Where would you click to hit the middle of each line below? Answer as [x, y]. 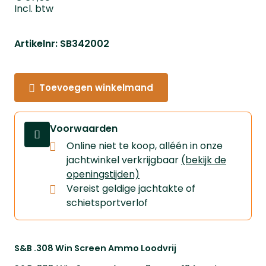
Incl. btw [34, 8]
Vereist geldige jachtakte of [131, 188]
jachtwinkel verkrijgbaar [124, 160]
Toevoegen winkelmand [96, 87]
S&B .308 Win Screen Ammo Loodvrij [95, 248]
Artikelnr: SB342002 [62, 43]
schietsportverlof [107, 202]
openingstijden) [103, 174]
